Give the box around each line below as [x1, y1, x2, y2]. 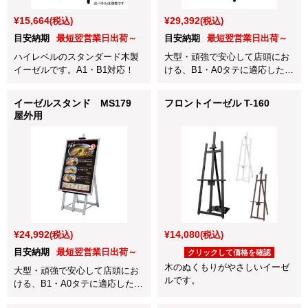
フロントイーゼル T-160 [164, 97, 269, 109]
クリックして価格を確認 [188, 247, 271, 256]
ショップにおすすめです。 [164, 103, 272, 114]
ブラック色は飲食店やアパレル [164, 90, 289, 101]
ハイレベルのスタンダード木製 [14, 51, 139, 62]
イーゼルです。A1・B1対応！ [14, 64, 134, 75]
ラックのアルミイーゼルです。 [164, 77, 289, 88]
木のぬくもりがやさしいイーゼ [164, 261, 289, 272]
